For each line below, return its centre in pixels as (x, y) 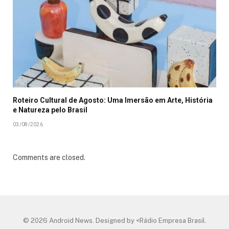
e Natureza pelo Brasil (50, 110)
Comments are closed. (49, 158)
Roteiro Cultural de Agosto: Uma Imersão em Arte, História (113, 100)
